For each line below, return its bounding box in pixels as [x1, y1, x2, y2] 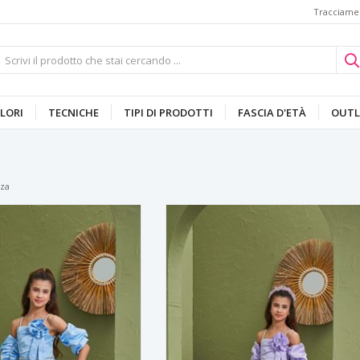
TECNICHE [47, 105, 99, 120]
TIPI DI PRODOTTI [123, 105, 213, 120]
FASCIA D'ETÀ [237, 105, 306, 120]
